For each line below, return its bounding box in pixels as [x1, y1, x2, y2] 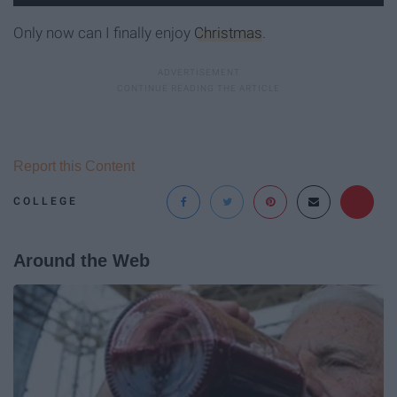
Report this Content [13, 158, 135, 174]
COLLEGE [13, 194, 78, 207]
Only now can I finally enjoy [13, 23, 194, 42]
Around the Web [13, 250, 150, 270]
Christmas [194, 23, 262, 42]
